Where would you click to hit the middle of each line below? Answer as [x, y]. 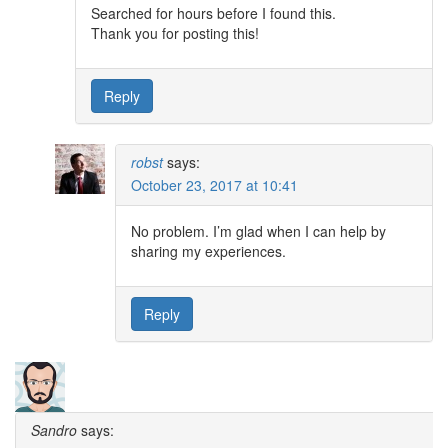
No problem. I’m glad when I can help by [258, 230]
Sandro [54, 429]
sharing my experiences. [208, 250]
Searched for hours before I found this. [213, 12]
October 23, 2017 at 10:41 [214, 184]
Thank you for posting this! [175, 32]
